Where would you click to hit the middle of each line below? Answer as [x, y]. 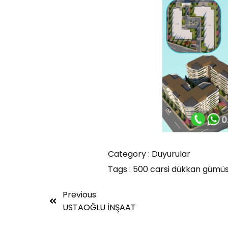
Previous [79, 194]
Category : [129, 154]
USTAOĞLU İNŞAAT [99, 207]
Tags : [119, 169]
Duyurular [171, 154]
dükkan [187, 169]
